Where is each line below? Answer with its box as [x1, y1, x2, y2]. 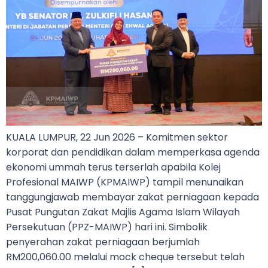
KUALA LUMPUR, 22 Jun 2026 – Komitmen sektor [6, 130, 228, 144]
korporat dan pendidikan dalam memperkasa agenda [6, 145, 260, 159]
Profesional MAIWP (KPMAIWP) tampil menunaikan [6, 175, 243, 189]
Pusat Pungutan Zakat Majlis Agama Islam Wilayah [6, 205, 240, 219]
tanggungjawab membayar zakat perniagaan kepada [6, 190, 259, 204]
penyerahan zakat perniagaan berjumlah [6, 234, 200, 249]
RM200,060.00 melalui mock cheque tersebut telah [6, 249, 245, 264]
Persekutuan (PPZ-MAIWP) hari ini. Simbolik [6, 220, 208, 234]
